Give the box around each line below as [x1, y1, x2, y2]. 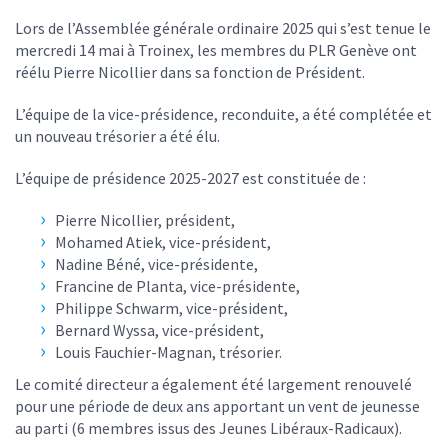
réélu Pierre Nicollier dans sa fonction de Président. [15, 62, 365, 83]
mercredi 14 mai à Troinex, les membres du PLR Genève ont [15, 40, 417, 61]
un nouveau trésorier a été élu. [15, 126, 220, 147]
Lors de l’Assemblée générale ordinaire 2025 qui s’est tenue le [15, 18, 431, 39]
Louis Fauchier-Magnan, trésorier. [55, 342, 282, 363]
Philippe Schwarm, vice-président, [55, 298, 288, 319]
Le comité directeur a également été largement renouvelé [15, 374, 412, 395]
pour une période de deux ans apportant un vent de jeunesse [15, 396, 420, 417]
